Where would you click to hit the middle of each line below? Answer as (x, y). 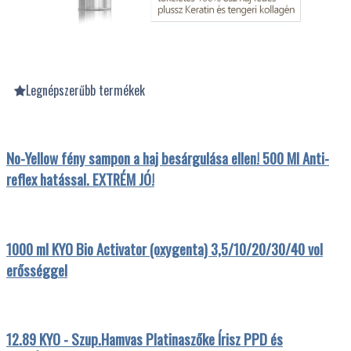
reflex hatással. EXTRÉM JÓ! (80, 179)
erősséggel (37, 270)
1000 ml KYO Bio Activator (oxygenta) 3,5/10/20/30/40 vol (165, 248)
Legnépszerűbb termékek (85, 90)
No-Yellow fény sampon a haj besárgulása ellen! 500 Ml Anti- (168, 158)
